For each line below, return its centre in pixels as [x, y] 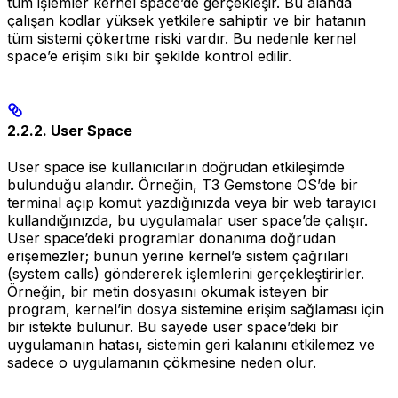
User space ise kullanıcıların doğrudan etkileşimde [176, 167]
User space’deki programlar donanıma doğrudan [171, 238]
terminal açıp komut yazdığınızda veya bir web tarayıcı [191, 202]
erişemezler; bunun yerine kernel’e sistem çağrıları [178, 255]
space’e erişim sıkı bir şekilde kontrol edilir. [149, 56]
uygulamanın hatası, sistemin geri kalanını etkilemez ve [191, 344]
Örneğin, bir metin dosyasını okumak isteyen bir [168, 291]
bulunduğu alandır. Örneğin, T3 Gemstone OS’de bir [183, 184]
